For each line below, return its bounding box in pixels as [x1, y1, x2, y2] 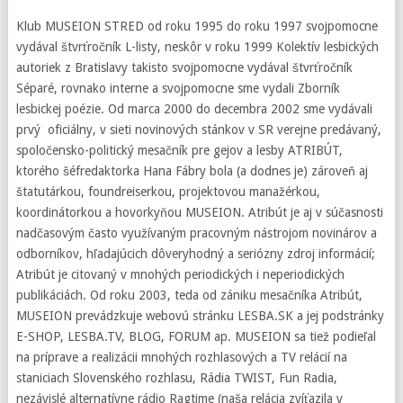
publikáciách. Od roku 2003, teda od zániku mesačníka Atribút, [15, 288, 363, 302]
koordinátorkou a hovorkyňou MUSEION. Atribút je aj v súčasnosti [15, 205, 383, 219]
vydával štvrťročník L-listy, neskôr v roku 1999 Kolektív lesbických [15, 40, 379, 54]
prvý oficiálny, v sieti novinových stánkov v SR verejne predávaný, [15, 122, 381, 137]
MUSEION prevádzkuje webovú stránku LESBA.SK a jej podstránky [15, 309, 384, 323]
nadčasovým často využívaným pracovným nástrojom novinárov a [15, 226, 377, 240]
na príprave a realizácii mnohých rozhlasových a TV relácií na [15, 350, 347, 364]
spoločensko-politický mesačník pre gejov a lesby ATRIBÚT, [15, 143, 343, 157]
